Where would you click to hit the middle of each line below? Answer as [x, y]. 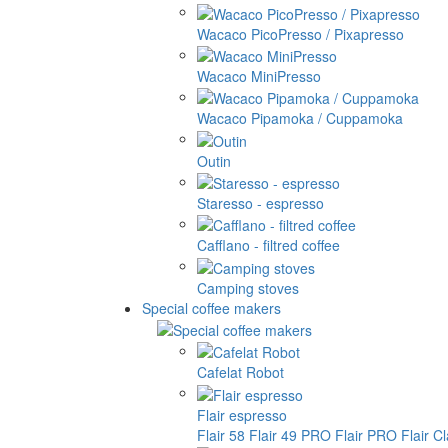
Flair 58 [221, 434]
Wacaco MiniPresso [259, 75]
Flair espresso [242, 414]
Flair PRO [366, 434]
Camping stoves [248, 287]
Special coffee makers [211, 307]
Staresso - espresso [260, 202]
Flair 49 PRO [290, 434]
